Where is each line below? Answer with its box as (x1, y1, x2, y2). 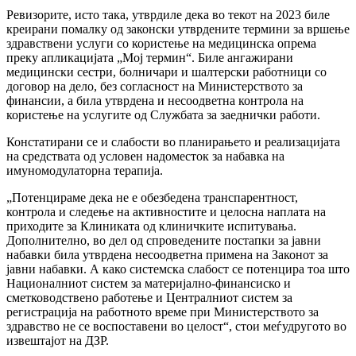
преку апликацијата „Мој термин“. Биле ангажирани (6, 51, 293, 65)
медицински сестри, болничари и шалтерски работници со (6, 65, 327, 79)
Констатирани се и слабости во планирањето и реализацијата (6, 135, 340, 149)
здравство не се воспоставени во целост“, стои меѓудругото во (6, 319, 346, 334)
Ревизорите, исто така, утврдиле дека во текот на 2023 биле (6, 8, 330, 22)
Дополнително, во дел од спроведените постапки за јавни (6, 234, 321, 248)
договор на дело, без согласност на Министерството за (6, 79, 303, 94)
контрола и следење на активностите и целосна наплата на (6, 205, 326, 219)
